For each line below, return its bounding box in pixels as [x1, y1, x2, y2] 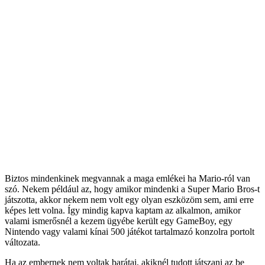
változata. [5, 237, 40, 248]
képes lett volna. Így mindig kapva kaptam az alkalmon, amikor [5, 205, 241, 216]
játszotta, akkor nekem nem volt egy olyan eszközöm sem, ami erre [5, 195, 254, 205]
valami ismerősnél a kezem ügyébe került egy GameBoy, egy [5, 216, 232, 227]
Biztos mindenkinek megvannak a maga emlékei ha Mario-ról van [5, 173, 250, 184]
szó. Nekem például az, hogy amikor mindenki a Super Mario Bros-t [5, 184, 260, 195]
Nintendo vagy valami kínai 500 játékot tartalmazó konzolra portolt [5, 227, 254, 237]
